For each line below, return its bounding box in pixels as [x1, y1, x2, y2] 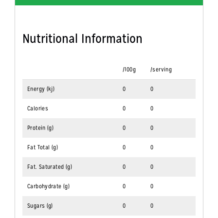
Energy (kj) [27, 85, 55, 93]
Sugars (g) [27, 202, 53, 210]
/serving [150, 66, 172, 74]
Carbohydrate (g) [27, 182, 70, 191]
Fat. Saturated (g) [27, 163, 73, 171]
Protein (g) [27, 124, 54, 132]
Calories [27, 105, 49, 113]
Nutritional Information [22, 30, 143, 47]
